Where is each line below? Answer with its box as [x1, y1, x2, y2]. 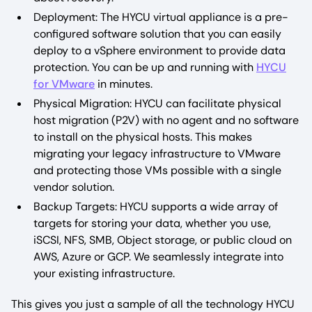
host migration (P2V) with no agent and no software [33, 112, 299, 127]
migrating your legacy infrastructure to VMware [33, 146, 281, 161]
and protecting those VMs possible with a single [33, 162, 281, 178]
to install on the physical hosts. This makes [33, 129, 252, 144]
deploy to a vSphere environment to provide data [33, 42, 286, 58]
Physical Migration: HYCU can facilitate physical [33, 95, 281, 111]
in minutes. [95, 76, 153, 91]
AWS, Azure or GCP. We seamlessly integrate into [33, 249, 283, 264]
